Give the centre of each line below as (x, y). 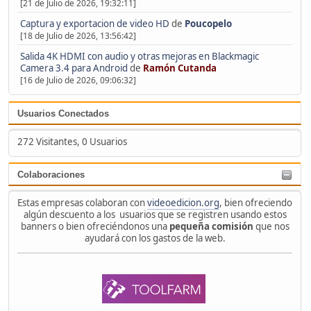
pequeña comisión (211, 227)
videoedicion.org (183, 203)
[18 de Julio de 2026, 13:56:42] (78, 36)
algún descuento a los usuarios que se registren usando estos (155, 215)
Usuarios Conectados (63, 113)
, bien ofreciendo (256, 203)
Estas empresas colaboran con (82, 203)
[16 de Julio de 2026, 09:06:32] (78, 80)
